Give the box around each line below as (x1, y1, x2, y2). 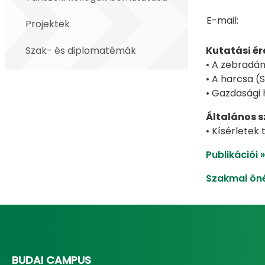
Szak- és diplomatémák (25, 44, 136, 57)
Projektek (25, 17, 70, 31)
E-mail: (206, 14, 238, 27)
